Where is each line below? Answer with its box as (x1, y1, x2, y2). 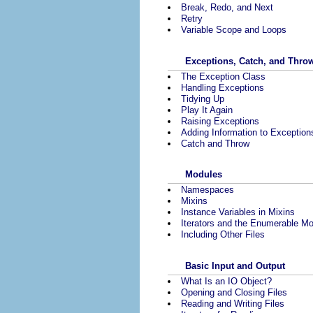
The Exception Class (181, 71, 265, 82)
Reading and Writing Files (181, 298, 284, 309)
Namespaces (181, 184, 234, 196)
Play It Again (181, 104, 233, 115)
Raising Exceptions (181, 115, 259, 126)
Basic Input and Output (185, 260, 285, 271)
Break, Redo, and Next (181, 2, 273, 13)
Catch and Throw (181, 138, 249, 149)
